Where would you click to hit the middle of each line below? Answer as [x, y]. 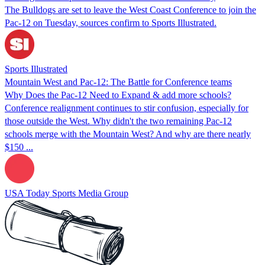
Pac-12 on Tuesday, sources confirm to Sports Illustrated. [111, 22]
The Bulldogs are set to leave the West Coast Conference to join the [130, 9]
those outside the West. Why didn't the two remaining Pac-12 [118, 121]
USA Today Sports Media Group [67, 193]
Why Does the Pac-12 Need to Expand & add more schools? [118, 95]
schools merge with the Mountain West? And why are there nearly [128, 134]
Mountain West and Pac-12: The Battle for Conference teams [118, 82]
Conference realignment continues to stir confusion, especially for [127, 108]
